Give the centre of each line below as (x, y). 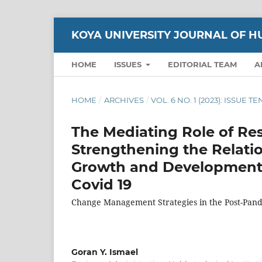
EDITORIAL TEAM (203, 64)
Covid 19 (101, 184)
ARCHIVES (124, 100)
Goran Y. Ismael (105, 252)
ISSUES (129, 64)
